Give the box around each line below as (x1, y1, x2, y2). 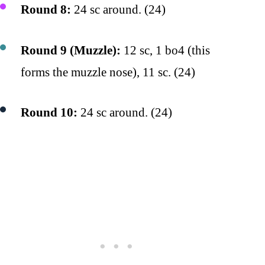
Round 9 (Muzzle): (21, 43, 121, 57)
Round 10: (21, 105, 77, 119)
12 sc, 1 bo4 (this (121, 43, 210, 57)
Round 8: (21, 2, 71, 17)
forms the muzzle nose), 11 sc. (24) (21, 64, 195, 79)
